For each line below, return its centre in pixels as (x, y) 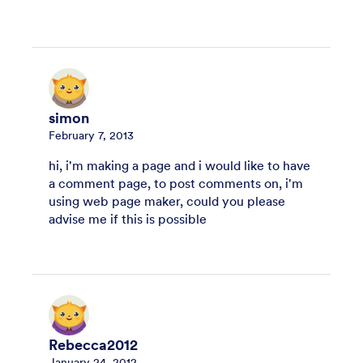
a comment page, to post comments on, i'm (176, 183)
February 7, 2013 (91, 135)
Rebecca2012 (93, 345)
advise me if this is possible (128, 218)
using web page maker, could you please (167, 201)
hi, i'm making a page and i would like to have (179, 165)
